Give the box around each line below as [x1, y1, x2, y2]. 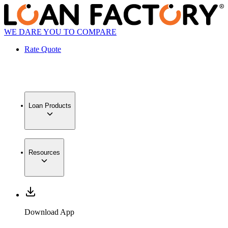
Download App [24, 208, 74, 217]
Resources [28, 148, 60, 156]
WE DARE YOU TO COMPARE [4, 27, 117, 37]
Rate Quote [24, 45, 61, 54]
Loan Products [28, 101, 71, 109]
